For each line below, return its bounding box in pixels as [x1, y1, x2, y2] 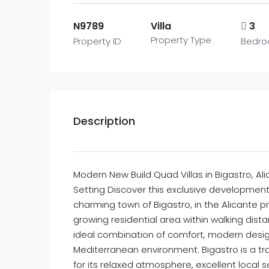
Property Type [151, 34, 212, 46]
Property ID [73, 35, 121, 47]
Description [73, 113, 135, 128]
